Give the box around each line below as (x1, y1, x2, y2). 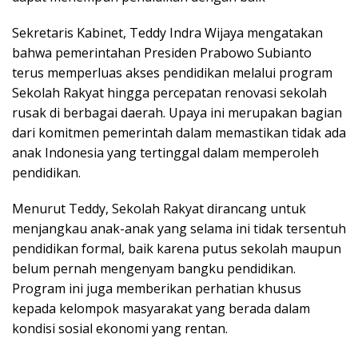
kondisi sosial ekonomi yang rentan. (12, 320, 228, 337)
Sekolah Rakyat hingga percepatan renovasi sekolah (12, 84, 327, 101)
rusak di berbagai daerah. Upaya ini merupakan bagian (12, 104, 342, 121)
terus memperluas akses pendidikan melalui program (12, 64, 332, 82)
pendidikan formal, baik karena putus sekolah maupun (12, 240, 341, 257)
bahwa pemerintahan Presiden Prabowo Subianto (12, 44, 312, 62)
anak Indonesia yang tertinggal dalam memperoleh (12, 144, 319, 161)
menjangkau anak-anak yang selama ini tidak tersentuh (12, 220, 346, 237)
